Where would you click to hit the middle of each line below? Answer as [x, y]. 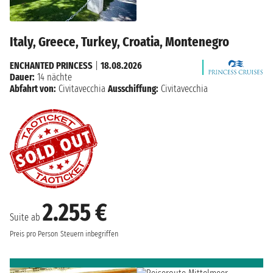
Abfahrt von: [33, 89]
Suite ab [26, 218]
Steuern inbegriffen [89, 234]
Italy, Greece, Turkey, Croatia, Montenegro [119, 42]
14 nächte [53, 77]
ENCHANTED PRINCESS [51, 66]
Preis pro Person [34, 234]
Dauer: [22, 77]
